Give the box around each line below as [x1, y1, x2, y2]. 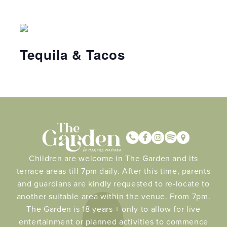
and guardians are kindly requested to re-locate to [17, 178, 210, 190]
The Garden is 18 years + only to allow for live [26, 203, 201, 215]
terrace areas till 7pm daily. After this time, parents [16, 165, 211, 177]
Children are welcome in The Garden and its [29, 153, 198, 164]
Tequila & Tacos [19, 45, 126, 64]
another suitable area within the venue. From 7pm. [16, 191, 211, 202]
